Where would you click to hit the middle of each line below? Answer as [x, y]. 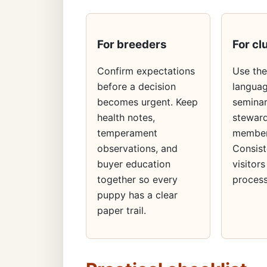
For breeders [132, 44]
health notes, [126, 117]
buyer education [134, 164]
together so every [137, 179]
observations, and [137, 148]
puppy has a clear [137, 195]
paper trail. [122, 210]
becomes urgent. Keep [148, 102]
